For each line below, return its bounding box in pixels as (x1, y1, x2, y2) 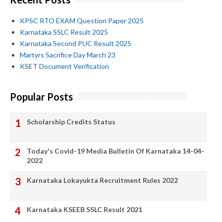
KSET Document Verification (20, 62, 109, 71)
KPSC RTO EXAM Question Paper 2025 (20, 16, 144, 25)
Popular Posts (10, 90, 73, 103)
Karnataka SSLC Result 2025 (20, 28, 108, 37)
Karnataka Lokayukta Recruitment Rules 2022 (27, 175, 178, 184)
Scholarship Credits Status (27, 117, 115, 126)
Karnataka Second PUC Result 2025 (20, 39, 131, 48)
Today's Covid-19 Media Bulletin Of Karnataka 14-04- (27, 146, 204, 155)
